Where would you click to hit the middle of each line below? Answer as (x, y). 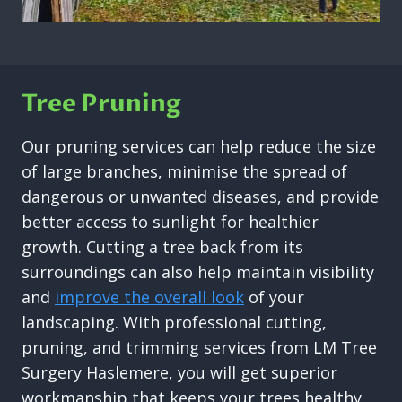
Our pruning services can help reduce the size (199, 147)
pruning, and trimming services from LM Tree (199, 348)
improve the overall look (149, 297)
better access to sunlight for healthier (170, 222)
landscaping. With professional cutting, (174, 323)
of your (274, 297)
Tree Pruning (101, 103)
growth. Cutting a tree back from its (162, 247)
